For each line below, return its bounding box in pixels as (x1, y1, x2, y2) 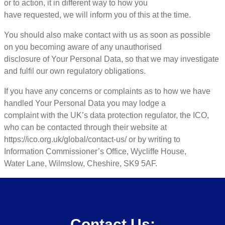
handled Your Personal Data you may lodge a (4, 98, 166, 107)
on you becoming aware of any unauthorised (4, 42, 162, 51)
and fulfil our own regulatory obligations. (4, 66, 146, 75)
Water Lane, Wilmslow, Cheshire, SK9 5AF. (4, 159, 157, 168)
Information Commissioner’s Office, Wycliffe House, (4, 147, 186, 156)
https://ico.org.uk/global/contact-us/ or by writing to (4, 135, 180, 144)
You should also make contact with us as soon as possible (4, 30, 210, 39)
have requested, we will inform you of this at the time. (4, 10, 191, 19)
